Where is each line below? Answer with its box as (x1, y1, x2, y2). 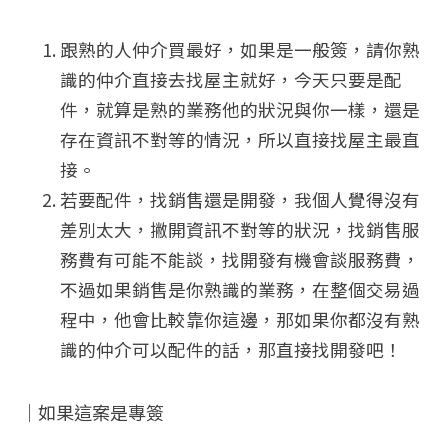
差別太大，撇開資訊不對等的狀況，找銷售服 (60, 217, 420, 243)
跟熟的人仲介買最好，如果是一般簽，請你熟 (60, 37, 420, 63)
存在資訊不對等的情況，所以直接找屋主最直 (60, 127, 420, 153)
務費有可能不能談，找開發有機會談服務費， (60, 247, 420, 273)
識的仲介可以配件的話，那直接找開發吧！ (60, 337, 402, 363)
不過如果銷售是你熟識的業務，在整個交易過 (60, 277, 420, 303)
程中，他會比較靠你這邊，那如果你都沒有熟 (60, 307, 420, 333)
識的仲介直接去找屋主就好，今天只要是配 (60, 67, 402, 93)
